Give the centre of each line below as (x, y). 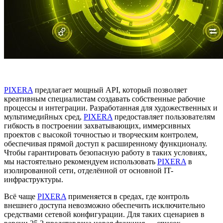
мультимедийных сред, (44, 116)
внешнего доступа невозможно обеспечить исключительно (105, 205)
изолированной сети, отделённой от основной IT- (89, 170)
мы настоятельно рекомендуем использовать (81, 161)
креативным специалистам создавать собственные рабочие (105, 99)
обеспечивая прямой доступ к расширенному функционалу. (106, 143)
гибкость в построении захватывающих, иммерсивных (97, 125)
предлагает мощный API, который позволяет (110, 90)
